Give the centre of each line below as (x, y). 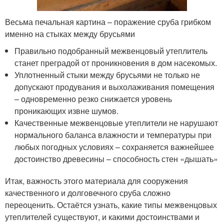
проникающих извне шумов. (67, 110)
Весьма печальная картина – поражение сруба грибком (108, 21)
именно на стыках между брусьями (70, 33)
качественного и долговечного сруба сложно (88, 192)
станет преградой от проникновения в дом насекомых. (116, 62)
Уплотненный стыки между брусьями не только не (107, 74)
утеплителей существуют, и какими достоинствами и (102, 216)
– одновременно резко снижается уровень (93, 98)
